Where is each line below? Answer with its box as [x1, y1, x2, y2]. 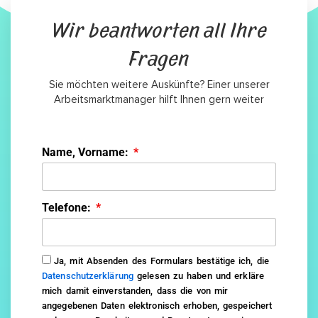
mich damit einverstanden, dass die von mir [42, 285, 229, 297]
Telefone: [42, 201, 94, 215]
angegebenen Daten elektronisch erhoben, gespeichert [42, 300, 273, 312]
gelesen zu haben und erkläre [133, 270, 264, 282]
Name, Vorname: [42, 146, 131, 160]
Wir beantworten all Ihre [51, 17, 267, 46]
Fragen [129, 45, 189, 75]
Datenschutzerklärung [42, 270, 133, 282]
